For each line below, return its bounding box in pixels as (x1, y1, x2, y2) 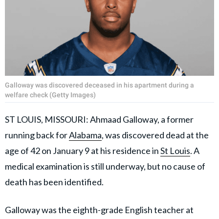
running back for (5, 129, 69, 140)
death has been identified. (5, 176, 104, 187)
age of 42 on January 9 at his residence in (5, 145, 160, 156)
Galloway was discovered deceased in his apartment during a (5, 81, 194, 89)
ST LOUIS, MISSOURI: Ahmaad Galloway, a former (5, 113, 194, 125)
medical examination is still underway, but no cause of (5, 160, 205, 172)
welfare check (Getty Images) (5, 90, 96, 99)
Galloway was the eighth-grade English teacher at (5, 204, 194, 215)
